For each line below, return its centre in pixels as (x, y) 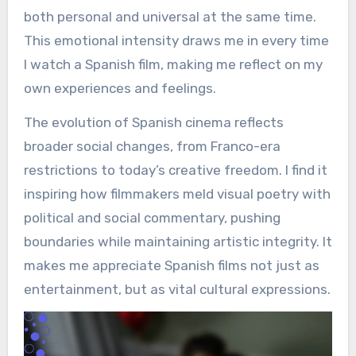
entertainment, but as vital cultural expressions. (177, 290)
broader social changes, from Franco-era (152, 147)
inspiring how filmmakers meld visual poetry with (177, 194)
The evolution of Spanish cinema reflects (153, 123)
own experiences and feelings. (120, 89)
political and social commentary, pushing (152, 218)
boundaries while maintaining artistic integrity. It (178, 242)
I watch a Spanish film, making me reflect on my (173, 65)
